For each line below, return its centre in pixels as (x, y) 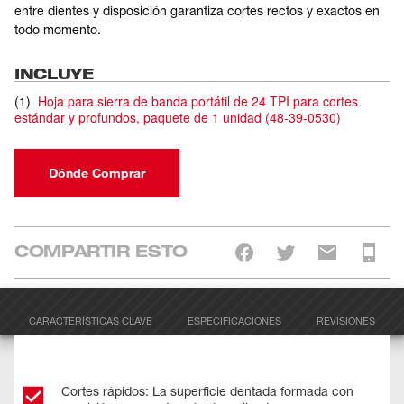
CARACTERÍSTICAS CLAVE (90, 321)
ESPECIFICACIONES (234, 321)
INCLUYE (54, 73)
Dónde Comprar (97, 173)
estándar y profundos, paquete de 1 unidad (138, 117)
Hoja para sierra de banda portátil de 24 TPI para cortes (198, 101)
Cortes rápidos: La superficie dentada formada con (207, 391)
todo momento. (58, 29)
